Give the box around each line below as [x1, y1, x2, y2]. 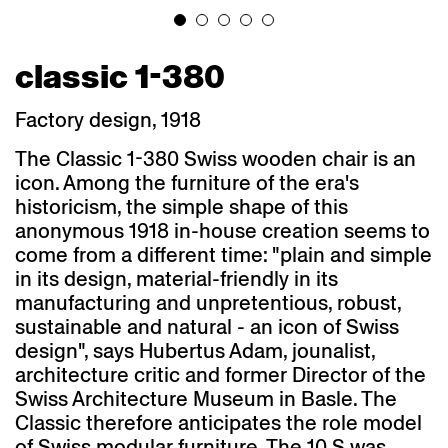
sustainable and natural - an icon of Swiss [15, 313, 399, 341]
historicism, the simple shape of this [15, 193, 348, 221]
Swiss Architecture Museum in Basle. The [15, 385, 397, 413]
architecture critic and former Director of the [15, 361, 426, 389]
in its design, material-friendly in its [15, 265, 338, 293]
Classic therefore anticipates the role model [15, 409, 422, 437]
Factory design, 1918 [15, 106, 201, 134]
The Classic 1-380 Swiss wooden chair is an [15, 145, 416, 173]
